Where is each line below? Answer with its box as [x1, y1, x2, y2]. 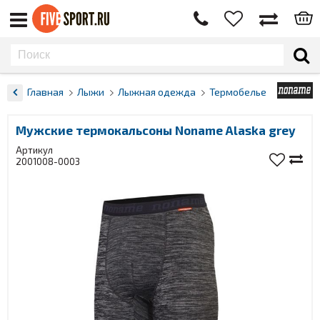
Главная [27, 86, 64, 98]
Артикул [16, 144, 53, 156]
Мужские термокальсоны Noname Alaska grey [16, 123, 296, 137]
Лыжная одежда [118, 86, 196, 98]
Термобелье [209, 86, 266, 98]
